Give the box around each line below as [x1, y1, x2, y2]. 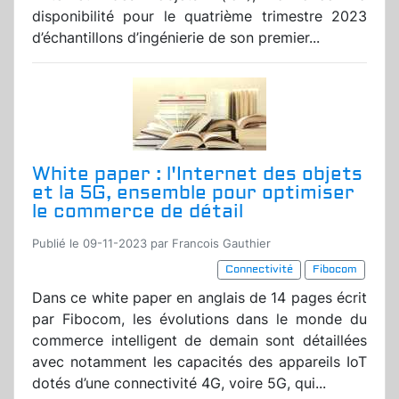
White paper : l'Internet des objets [32, 162, 362, 187]
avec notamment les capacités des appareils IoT [32, 353, 367, 371]
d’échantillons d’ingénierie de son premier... [32, 28, 320, 47]
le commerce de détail [32, 199, 243, 224]
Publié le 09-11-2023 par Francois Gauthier [32, 237, 271, 251]
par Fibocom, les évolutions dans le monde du [32, 310, 367, 329]
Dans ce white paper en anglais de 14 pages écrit [32, 289, 367, 307]
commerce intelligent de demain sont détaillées [32, 331, 367, 350]
